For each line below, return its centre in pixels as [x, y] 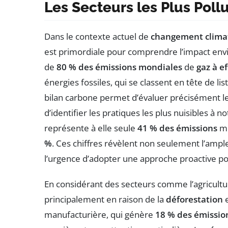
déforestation [194, 199]
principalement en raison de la [105, 199]
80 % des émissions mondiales [119, 67]
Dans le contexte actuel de [97, 36]
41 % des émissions [177, 128]
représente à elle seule [91, 128]
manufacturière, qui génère [100, 214]
